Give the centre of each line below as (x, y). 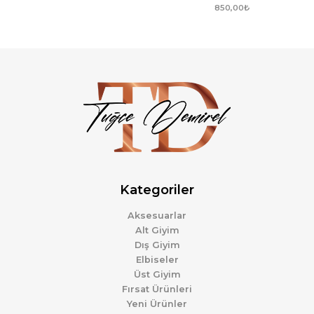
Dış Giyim (157, 245)
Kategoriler (157, 189)
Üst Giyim (157, 274)
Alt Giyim (157, 230)
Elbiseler (157, 259)
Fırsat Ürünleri (157, 289)
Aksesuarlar (157, 215)
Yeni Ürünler (157, 303)
